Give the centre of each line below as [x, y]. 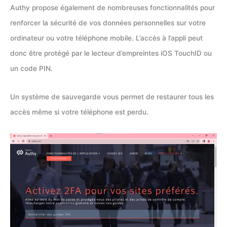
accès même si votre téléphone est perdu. [79, 112]
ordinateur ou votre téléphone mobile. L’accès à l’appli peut [106, 38]
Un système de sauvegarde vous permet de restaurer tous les [112, 97]
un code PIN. [31, 69]
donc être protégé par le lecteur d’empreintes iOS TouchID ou [111, 53]
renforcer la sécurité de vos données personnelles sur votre [108, 23]
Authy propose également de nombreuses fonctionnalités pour [112, 8]
